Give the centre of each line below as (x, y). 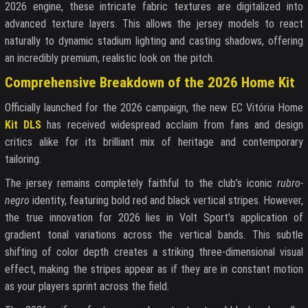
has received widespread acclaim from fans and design (173, 125)
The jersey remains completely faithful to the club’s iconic (141, 184)
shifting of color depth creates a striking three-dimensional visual (154, 252)
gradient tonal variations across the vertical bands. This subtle (154, 235)
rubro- (290, 184)
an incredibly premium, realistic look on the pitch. (110, 58)
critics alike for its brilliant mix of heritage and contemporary (154, 142)
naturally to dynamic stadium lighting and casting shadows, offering (154, 41)
